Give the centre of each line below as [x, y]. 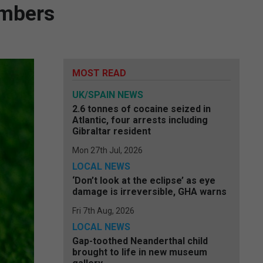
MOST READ [99, 73]
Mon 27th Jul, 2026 [107, 150]
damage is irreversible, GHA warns [149, 192]
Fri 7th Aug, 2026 [103, 211]
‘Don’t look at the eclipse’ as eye [144, 181]
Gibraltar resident [112, 131]
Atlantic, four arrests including [140, 120]
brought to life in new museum [140, 252]
